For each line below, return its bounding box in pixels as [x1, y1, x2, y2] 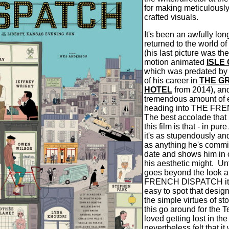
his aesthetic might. [144, 159, 214, 168]
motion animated [144, 58, 207, 66]
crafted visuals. [144, 13, 198, 21]
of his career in [144, 76, 199, 85]
